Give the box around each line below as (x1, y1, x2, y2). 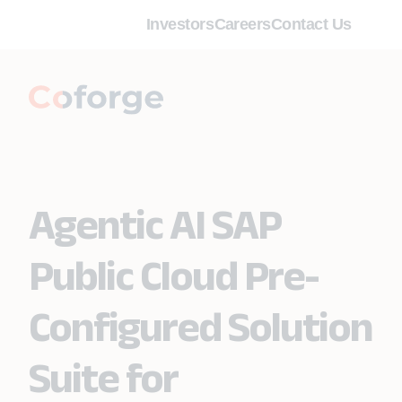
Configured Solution (29, 302, 372, 350)
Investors (146, 15, 214, 33)
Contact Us (271, 15, 352, 33)
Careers (214, 15, 271, 33)
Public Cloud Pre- (29, 251, 319, 299)
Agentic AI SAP (29, 200, 281, 248)
